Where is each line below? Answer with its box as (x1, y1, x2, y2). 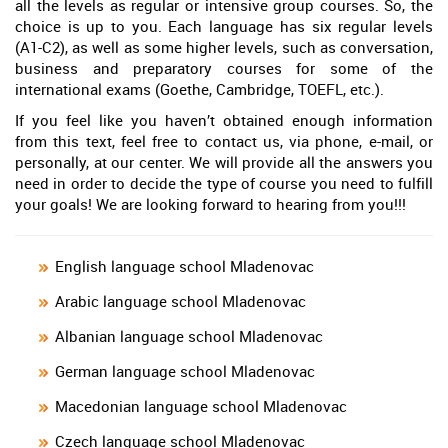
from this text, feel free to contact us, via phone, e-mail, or (15, 131, 433, 152)
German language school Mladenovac (55, 361, 315, 382)
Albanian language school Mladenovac (55, 326, 323, 347)
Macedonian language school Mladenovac (55, 396, 347, 417)
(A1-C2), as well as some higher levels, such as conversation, (15, 37, 433, 58)
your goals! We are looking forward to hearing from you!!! (15, 194, 406, 215)
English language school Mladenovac (55, 256, 314, 277)
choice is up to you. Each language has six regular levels (15, 16, 433, 37)
